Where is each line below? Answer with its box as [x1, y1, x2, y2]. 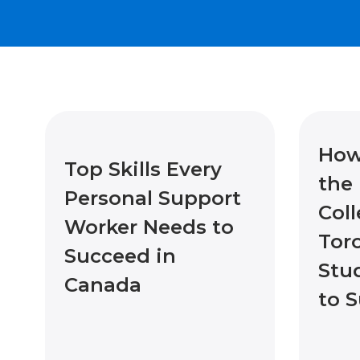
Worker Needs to [64, 215, 234, 239]
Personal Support [64, 186, 241, 210]
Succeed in [64, 243, 176, 268]
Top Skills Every [64, 157, 222, 181]
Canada [64, 272, 141, 297]
